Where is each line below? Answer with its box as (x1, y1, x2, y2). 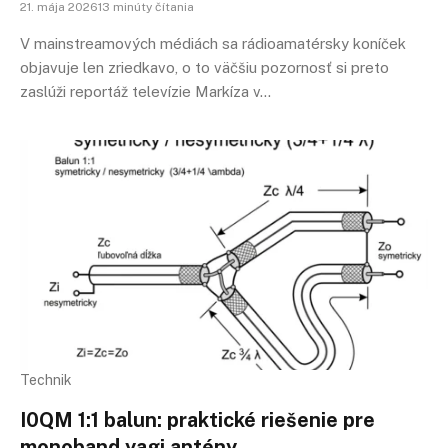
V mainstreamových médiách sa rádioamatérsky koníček (20, 35, 406, 52)
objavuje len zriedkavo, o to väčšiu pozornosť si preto (20, 59, 389, 76)
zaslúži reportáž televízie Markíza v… (20, 83, 271, 100)
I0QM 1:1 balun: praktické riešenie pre (20, 407, 375, 432)
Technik (20, 371, 72, 388)
